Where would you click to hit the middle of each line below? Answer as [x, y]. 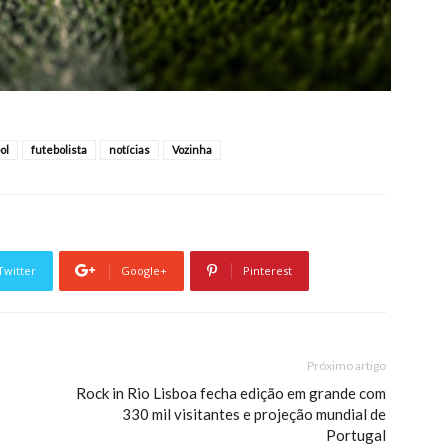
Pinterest [267, 270]
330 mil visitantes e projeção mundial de [254, 413]
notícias [129, 149]
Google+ [144, 270]
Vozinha [192, 149]
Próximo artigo [346, 365]
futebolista [59, 149]
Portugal [356, 434]
